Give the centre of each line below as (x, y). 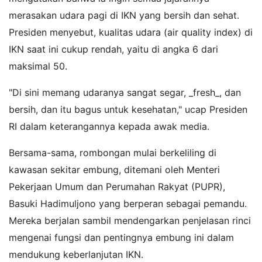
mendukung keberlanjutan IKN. (76, 254)
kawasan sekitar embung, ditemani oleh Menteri (114, 169)
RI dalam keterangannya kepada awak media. (109, 126)
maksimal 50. (38, 66)
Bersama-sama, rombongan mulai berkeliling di (113, 152)
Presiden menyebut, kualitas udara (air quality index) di (131, 32)
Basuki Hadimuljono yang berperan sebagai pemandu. (128, 203)
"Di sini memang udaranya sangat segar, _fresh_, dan (125, 92)
